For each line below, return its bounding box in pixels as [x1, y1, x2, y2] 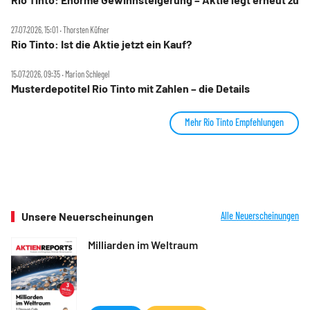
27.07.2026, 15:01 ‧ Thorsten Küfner [11, 25, 109, 35]
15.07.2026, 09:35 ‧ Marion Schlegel [11, 69, 109, 79]
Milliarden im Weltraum [88, 238, 198, 251]
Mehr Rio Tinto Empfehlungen [185, 116, 284, 128]
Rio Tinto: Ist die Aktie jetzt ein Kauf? [11, 37, 192, 51]
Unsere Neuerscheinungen [21, 210, 154, 223]
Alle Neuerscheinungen [221, 210, 299, 221]
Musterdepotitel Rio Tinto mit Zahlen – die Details [11, 82, 250, 95]
